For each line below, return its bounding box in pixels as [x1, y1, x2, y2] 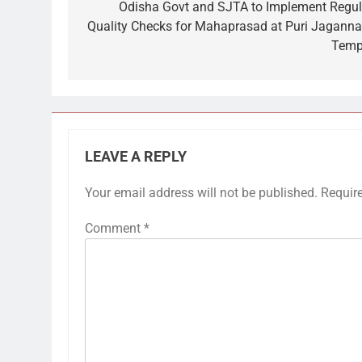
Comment [85, 221, 144, 237]
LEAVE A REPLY [85, 149, 187, 166]
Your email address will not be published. [85, 185, 318, 201]
